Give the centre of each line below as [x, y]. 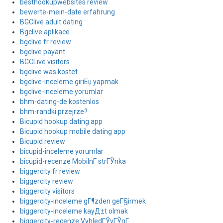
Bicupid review [43, 141]
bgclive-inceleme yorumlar [61, 92]
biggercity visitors [47, 191]
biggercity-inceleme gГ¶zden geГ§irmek [83, 201]
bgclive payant [43, 52]
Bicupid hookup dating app [61, 121]
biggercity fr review [50, 171]
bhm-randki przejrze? [54, 111]
